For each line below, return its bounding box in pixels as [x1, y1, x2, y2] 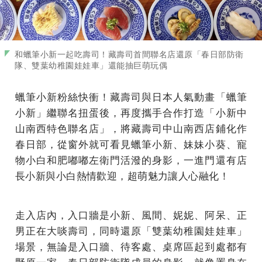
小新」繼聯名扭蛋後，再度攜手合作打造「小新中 [15, 105, 247, 119]
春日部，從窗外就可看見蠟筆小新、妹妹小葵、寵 [15, 136, 247, 151]
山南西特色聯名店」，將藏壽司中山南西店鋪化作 [15, 120, 247, 135]
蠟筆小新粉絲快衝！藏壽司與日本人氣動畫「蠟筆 [15, 89, 247, 104]
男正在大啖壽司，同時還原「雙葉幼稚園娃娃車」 [15, 223, 247, 237]
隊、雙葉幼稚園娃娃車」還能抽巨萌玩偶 [15, 59, 167, 71]
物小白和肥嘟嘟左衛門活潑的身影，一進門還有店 [15, 152, 247, 167]
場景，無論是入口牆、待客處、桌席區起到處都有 [15, 239, 247, 253]
